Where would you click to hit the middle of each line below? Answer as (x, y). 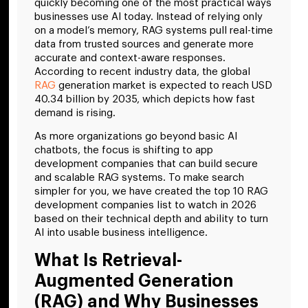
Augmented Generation (134, 280)
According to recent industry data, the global (142, 71)
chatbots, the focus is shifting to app (124, 151)
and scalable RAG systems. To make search (139, 178)
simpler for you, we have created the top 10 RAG (151, 192)
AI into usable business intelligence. (121, 233)
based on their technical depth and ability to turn (151, 219)
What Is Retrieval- (108, 260)
